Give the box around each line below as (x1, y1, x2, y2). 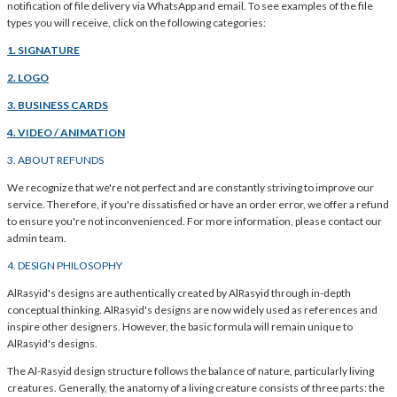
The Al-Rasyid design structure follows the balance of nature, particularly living (7, 364, 374, 378)
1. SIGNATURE (7, 43, 80, 58)
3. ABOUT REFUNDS (7, 153, 104, 167)
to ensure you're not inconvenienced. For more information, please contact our (7, 214, 382, 229)
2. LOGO (7, 71, 49, 85)
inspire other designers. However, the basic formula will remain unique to (7, 320, 353, 334)
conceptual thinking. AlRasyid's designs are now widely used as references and (7, 303, 378, 317)
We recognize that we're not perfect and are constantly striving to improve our (7, 181, 374, 195)
